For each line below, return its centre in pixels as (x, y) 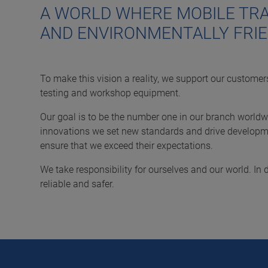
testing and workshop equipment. (110, 93)
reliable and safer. (77, 184)
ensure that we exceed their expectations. (127, 145)
